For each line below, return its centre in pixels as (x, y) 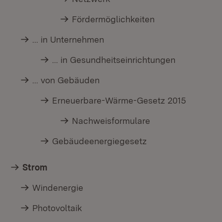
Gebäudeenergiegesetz (100, 141)
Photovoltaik (57, 208)
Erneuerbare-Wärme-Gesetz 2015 (119, 101)
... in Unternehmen (68, 40)
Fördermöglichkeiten (113, 19)
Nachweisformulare (111, 121)
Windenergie (58, 188)
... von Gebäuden (66, 80)
